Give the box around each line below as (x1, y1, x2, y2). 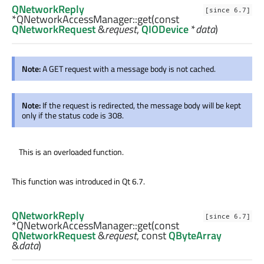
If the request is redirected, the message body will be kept (42, 99, 241, 112)
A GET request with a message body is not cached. (42, 62, 216, 75)
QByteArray (169, 227, 222, 244)
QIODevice (141, 21, 189, 38)
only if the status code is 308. (22, 109, 124, 122)
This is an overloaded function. (19, 146, 124, 159)
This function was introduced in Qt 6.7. (12, 175, 145, 188)
